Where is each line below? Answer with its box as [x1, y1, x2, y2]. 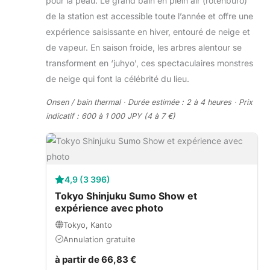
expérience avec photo [55, 201, 163, 214]
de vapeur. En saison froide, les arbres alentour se [46, 42, 242, 52]
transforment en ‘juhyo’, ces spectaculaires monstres [46, 57, 253, 68]
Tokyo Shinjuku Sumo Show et [55, 189, 197, 202]
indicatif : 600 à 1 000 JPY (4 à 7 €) [46, 111, 175, 121]
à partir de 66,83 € [55, 253, 136, 265]
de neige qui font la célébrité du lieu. [46, 73, 189, 84]
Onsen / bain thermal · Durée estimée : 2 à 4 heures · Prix [46, 97, 253, 107]
